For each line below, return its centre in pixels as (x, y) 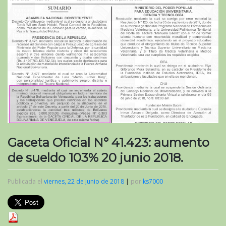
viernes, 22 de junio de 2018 (84, 181)
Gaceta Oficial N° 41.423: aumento (108, 142)
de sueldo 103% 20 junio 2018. (95, 157)
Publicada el (26, 181)
